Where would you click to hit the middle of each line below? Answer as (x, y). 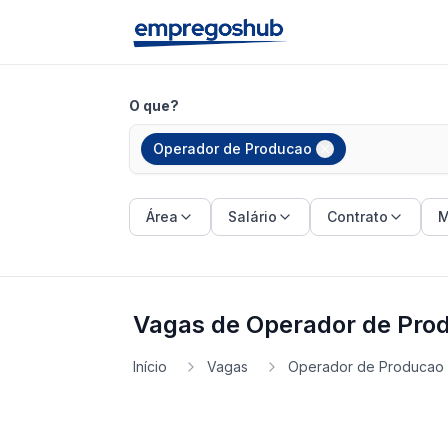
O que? (154, 105)
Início (150, 366)
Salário (252, 216)
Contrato (357, 216)
